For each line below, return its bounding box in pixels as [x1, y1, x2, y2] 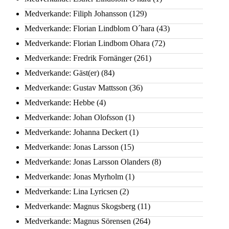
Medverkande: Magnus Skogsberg [25, 202, 135, 211]
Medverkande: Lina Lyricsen [25, 187, 118, 196]
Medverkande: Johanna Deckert [25, 128, 127, 137]
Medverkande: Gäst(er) [25, 68, 99, 78]
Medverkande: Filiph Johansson [25, 9, 127, 18]
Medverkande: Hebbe [25, 98, 95, 107]
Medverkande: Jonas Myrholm [25, 172, 123, 181]
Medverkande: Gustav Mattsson [25, 83, 127, 93]
